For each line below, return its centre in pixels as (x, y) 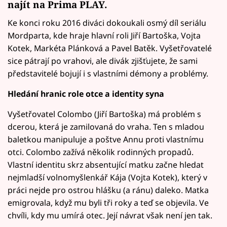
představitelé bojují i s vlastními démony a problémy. (108, 73)
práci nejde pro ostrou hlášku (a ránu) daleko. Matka (108, 190)
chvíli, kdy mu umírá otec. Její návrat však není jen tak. (110, 215)
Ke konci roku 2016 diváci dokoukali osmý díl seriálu (107, 23)
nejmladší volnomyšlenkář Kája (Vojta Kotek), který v (107, 177)
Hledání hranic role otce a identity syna (86, 93)
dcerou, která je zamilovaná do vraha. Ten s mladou (106, 126)
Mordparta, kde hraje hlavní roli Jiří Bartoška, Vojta (104, 35)
